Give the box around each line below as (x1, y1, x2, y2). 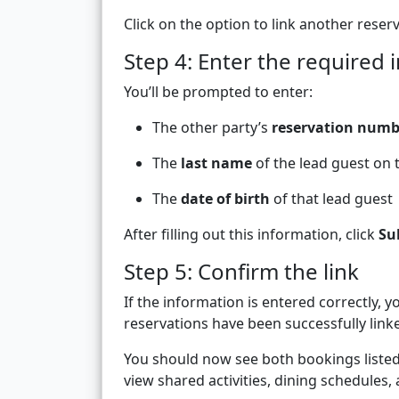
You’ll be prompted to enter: (124, 82, 313, 102)
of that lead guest (270, 189, 393, 209)
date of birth (181, 189, 270, 209)
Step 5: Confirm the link (124, 256, 359, 287)
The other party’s (152, 118, 272, 138)
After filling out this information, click (124, 224, 379, 245)
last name (181, 153, 252, 174)
